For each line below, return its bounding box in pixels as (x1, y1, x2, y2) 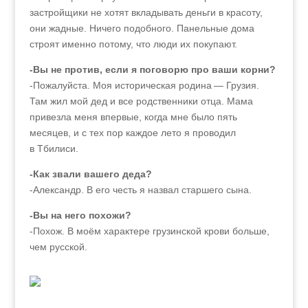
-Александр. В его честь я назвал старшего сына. (29, 184, 252, 195)
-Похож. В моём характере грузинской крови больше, (29, 225, 269, 236)
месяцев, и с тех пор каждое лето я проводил (29, 127, 236, 138)
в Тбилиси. (29, 143, 78, 154)
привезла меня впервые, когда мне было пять (29, 111, 237, 122)
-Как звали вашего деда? (29, 168, 152, 179)
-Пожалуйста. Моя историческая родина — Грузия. (29, 80, 259, 91)
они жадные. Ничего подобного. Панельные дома (29, 23, 254, 34)
